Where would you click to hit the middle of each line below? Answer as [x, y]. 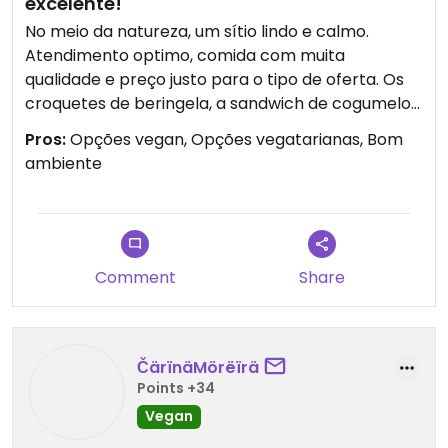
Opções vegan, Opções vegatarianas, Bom [234, 139]
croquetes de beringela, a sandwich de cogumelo [218, 103]
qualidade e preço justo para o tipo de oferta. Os [214, 79]
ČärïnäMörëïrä [198, 367]
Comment [135, 277]
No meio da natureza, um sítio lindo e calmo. [197, 31]
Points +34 [176, 387]
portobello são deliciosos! [125, 127]
